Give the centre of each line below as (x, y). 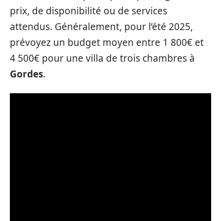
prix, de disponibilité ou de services (89, 11)
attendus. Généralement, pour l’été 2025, (101, 27)
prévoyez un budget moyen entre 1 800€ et (107, 42)
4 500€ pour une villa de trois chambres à (102, 58)
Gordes (26, 74)
